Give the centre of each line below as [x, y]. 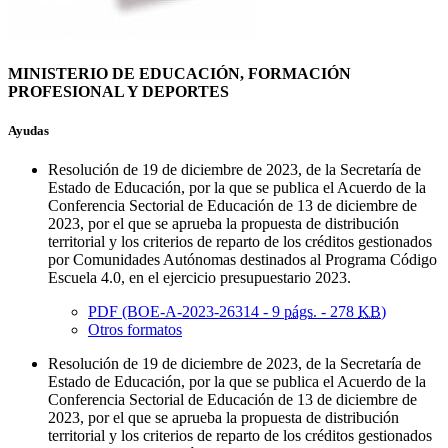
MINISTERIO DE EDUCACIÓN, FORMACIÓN [179, 73]
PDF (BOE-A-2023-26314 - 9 [186, 312]
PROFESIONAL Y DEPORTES [118, 91]
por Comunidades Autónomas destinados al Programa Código [242, 260]
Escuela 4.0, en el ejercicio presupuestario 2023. [199, 278]
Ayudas [28, 130]
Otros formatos [135, 330]
